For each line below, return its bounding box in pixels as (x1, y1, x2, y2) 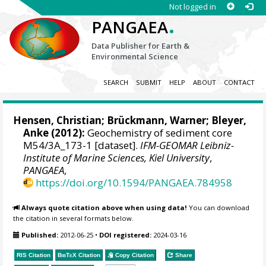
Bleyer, (211, 113, 247, 128)
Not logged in (169, 1, 216, 12)
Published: (21, 230, 59, 240)
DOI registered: (99, 230, 152, 240)
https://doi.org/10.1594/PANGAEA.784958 (36, 176, 233, 190)
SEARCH (103, 78, 128, 87)
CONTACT (223, 78, 255, 87)
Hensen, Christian (13, 113, 102, 128)
